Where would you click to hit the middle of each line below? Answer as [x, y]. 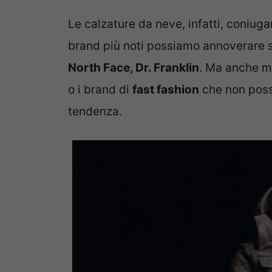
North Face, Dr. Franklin [134, 68]
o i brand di [100, 90]
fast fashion [166, 90]
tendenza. [95, 112]
